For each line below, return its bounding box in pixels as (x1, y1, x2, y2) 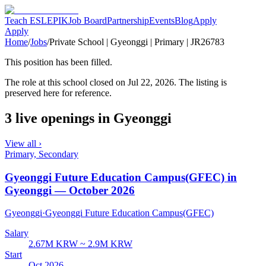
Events (149, 15, 175, 26)
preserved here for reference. (5, 88, 112, 98)
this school (47, 77, 87, 87)
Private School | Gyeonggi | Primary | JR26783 (49, 37, 224, 47)
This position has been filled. (5, 57, 112, 67)
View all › (5, 138, 42, 148)
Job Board (68, 15, 107, 26)
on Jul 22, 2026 (116, 77, 174, 87)
